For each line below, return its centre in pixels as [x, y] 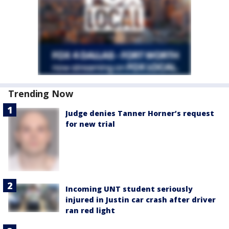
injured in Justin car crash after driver [141, 199]
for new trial [90, 124]
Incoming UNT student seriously [129, 189]
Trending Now [41, 94]
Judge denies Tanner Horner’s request [140, 113]
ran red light [90, 210]
